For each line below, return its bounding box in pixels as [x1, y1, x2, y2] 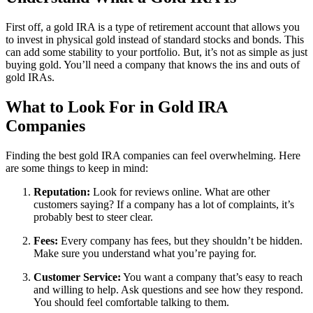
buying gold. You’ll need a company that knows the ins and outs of [6, 59, 300, 71]
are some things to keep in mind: [6, 162, 148, 175]
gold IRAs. [6, 71, 54, 84]
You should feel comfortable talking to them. [34, 296, 229, 309]
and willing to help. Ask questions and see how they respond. [34, 284, 303, 296]
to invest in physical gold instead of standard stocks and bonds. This [6, 34, 304, 46]
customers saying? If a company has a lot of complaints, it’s [34, 198, 294, 211]
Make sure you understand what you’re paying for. [34, 247, 256, 260]
